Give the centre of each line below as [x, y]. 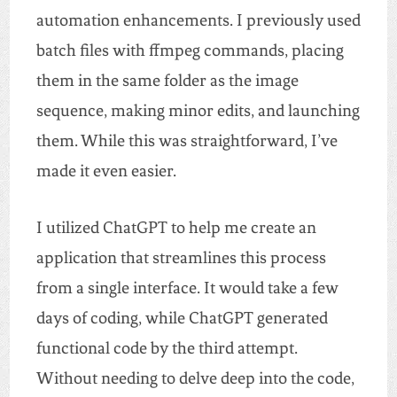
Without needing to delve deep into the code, [195, 378]
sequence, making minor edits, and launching [198, 111]
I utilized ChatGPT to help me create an [176, 228]
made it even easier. [106, 171]
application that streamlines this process [181, 258]
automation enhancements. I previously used [198, 20]
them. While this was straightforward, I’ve [187, 141]
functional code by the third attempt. [167, 348]
